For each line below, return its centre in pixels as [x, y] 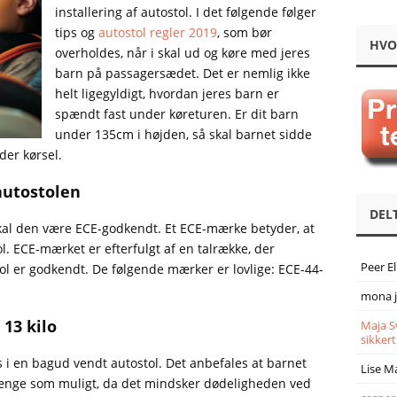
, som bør [244, 32]
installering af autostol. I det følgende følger [185, 12]
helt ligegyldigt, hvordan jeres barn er [167, 93]
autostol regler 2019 [157, 32]
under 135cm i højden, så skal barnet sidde [183, 134]
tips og [76, 32]
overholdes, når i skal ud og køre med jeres [182, 53]
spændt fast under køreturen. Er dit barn [176, 114]
